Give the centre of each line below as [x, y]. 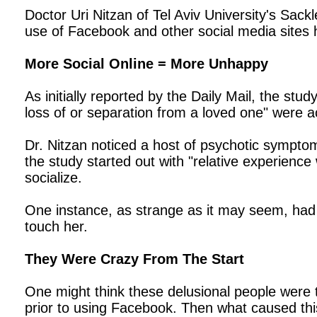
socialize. [53, 178]
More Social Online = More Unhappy [146, 64]
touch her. [56, 226]
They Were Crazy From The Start [134, 259]
